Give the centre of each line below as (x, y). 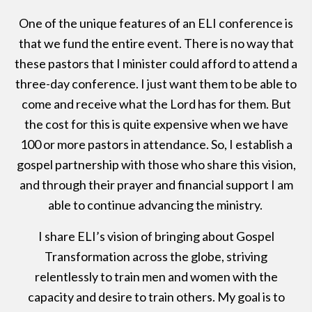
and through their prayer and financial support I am (156, 184)
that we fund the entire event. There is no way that (156, 43)
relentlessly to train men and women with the (156, 276)
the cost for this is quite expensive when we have (156, 124)
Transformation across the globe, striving (156, 256)
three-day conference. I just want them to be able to (156, 83)
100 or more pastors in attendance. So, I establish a (156, 144)
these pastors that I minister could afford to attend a (156, 63)
